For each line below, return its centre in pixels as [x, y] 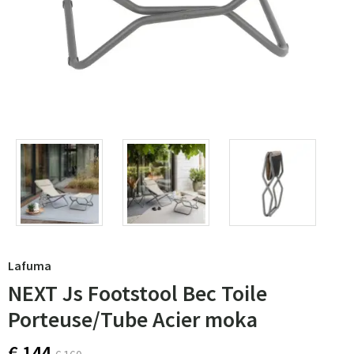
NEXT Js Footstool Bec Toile [137, 293]
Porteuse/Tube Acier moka [133, 319]
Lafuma [30, 265]
